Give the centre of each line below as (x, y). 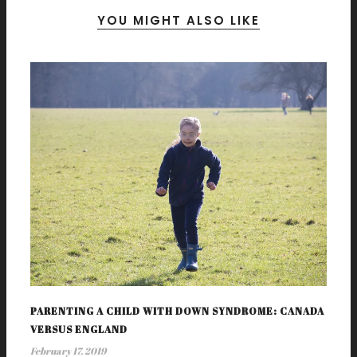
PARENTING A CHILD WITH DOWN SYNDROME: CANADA (177, 311)
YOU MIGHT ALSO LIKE (178, 20)
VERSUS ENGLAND (79, 330)
